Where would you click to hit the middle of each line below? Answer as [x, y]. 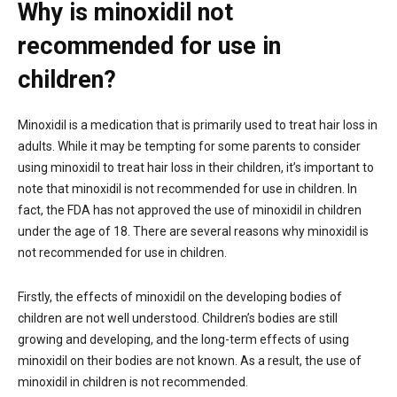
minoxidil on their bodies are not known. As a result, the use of [190, 360]
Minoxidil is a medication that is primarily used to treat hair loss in [198, 125]
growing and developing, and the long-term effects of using [183, 339]
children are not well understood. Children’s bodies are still [178, 318]
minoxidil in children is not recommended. [133, 381]
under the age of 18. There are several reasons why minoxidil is [193, 231]
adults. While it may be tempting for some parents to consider [189, 146]
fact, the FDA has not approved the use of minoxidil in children [190, 210]
